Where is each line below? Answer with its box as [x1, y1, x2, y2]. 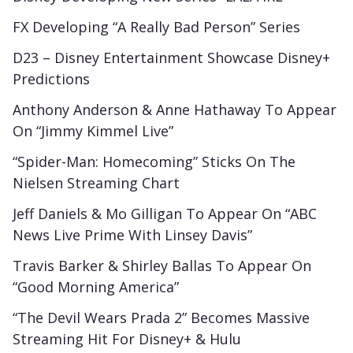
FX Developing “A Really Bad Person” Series [13, 17, 300, 36]
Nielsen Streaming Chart [13, 173, 180, 192]
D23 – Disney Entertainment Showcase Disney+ [13, 47, 330, 67]
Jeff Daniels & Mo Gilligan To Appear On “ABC [13, 203, 317, 223]
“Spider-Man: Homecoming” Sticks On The [13, 151, 295, 171]
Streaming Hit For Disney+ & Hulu [13, 329, 241, 348]
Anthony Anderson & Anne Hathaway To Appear [13, 99, 336, 119]
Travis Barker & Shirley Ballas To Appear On [13, 255, 311, 275]
